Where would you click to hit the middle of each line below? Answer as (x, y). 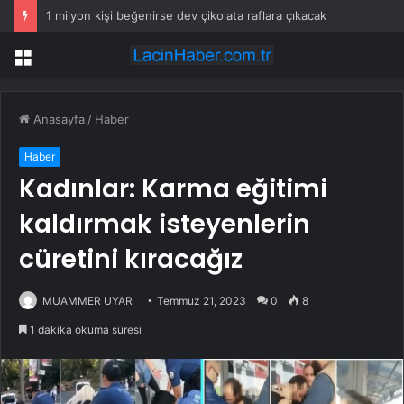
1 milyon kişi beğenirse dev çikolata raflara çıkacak (186, 15)
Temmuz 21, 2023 (202, 301)
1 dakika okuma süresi (84, 330)
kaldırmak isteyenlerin (165, 225)
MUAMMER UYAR (87, 301)
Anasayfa (57, 119)
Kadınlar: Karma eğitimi (173, 189)
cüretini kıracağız (131, 260)
